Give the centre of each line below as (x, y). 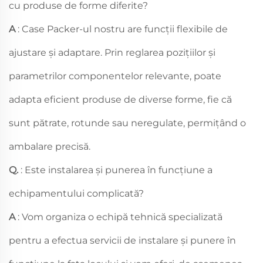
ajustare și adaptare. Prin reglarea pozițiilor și (112, 52)
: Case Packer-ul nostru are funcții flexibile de (123, 29)
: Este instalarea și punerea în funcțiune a (117, 170)
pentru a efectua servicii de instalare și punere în (122, 240)
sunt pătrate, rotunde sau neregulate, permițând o (127, 123)
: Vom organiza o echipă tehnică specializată (120, 217)
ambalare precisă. (50, 146)
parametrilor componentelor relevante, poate (115, 76)
